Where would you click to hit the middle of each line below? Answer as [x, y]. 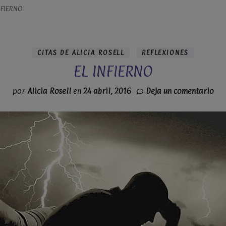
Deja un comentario [180, 91]
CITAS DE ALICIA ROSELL [81, 52]
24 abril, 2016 [107, 91]
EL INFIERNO [113, 71]
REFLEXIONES [165, 52]
